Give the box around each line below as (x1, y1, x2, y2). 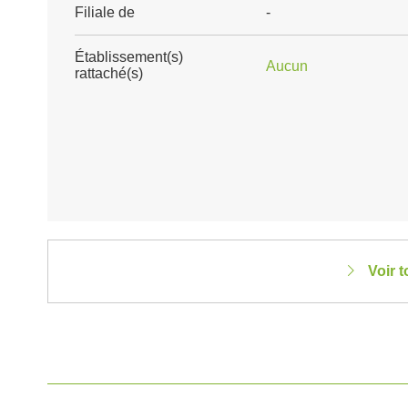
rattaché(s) (75, 66, 143, 81)
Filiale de (75, 5, 135, 20)
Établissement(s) (75, 49, 183, 65)
